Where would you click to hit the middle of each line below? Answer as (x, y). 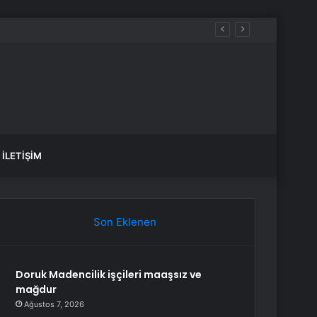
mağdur (36, 289)
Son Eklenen (125, 222)
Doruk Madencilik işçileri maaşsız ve (109, 275)
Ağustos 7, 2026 (54, 304)
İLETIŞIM (22, 156)
